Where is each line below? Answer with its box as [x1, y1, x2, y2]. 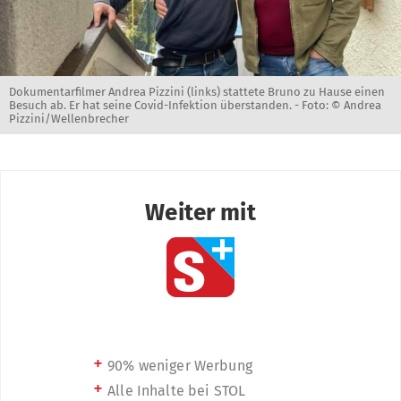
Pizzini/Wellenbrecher [9, 111, 129, 125]
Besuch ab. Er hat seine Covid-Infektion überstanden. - [9, 98, 302, 112]
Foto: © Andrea [302, 98, 381, 112]
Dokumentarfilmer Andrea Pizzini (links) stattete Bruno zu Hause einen [9, 84, 385, 98]
